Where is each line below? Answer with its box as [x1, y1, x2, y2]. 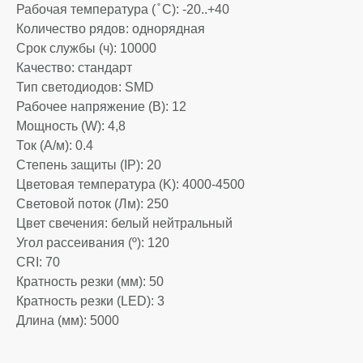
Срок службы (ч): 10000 [16, 41, 156, 55]
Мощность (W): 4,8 [16, 119, 126, 133]
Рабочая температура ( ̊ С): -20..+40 [16, 2, 229, 16]
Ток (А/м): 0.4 [16, 139, 93, 152]
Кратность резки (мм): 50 [16, 275, 164, 288]
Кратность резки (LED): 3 [16, 294, 164, 308]
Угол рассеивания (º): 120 [16, 236, 169, 250]
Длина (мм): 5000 [16, 314, 119, 327]
